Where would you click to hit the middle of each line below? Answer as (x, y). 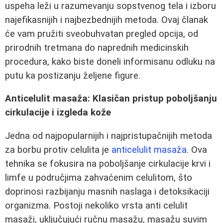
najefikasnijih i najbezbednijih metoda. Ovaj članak (107, 20)
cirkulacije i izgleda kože (58, 113)
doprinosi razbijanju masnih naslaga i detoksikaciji (107, 192)
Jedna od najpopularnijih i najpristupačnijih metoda (109, 136)
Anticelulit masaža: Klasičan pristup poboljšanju (111, 99)
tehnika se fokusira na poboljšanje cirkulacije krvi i (108, 164)
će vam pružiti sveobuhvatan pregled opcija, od (102, 34)
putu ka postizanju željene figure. (73, 75)
